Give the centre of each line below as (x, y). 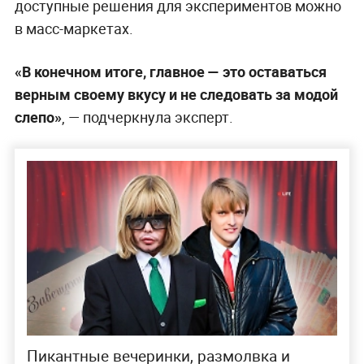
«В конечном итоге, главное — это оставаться (170, 71)
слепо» (38, 117)
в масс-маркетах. (74, 28)
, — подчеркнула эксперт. (147, 117)
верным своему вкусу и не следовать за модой (176, 94)
